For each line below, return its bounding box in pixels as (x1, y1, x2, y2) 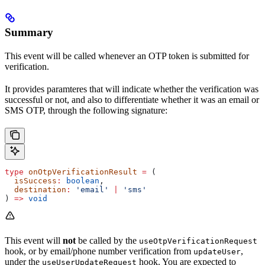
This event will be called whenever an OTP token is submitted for (5, 51, 249, 62)
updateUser (193, 247, 241, 257)
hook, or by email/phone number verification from (5, 246, 193, 257)
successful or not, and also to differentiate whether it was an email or (5, 95, 259, 105)
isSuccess (5, 176, 57, 186)
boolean (62, 176, 99, 186)
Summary (5, 26, 53, 39)
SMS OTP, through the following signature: (5, 105, 167, 116)
